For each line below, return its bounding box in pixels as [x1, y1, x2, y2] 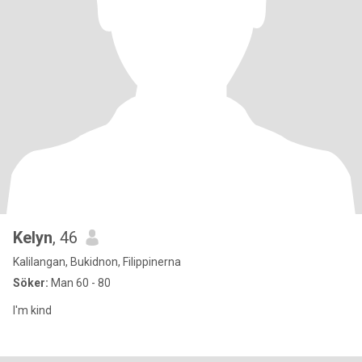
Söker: [13, 276, 48, 289]
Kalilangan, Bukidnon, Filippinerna [13, 255, 181, 268]
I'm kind [13, 304, 52, 317]
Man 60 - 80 [48, 276, 111, 289]
